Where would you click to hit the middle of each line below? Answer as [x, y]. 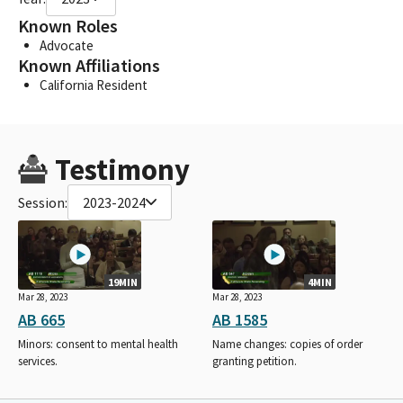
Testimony [122, 169]
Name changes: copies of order [287, 344]
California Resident [94, 85]
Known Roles [68, 26]
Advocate [67, 45]
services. [38, 361]
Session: [43, 202]
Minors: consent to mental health [98, 344]
